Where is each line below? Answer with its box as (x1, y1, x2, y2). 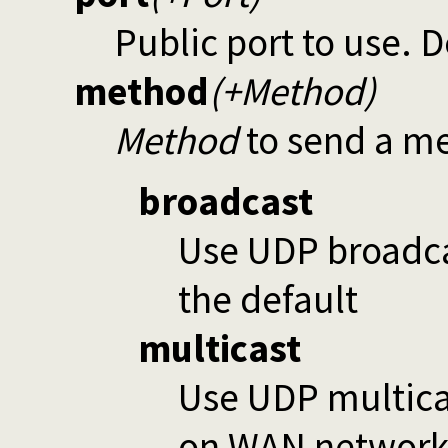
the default (178, 274, 358, 324)
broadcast (138, 176, 313, 226)
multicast (138, 323, 301, 373)
